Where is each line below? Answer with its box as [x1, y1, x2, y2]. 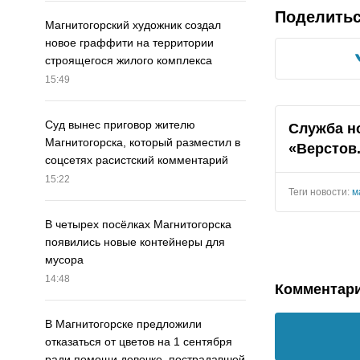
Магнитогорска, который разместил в [45, 136, 240, 149]
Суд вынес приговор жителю [45, 118, 195, 132]
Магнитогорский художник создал [45, 18, 221, 32]
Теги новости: [288, 186, 352, 198]
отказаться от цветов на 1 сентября [45, 335, 232, 349]
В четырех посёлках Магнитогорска [45, 218, 231, 231]
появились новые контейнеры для [45, 235, 225, 249]
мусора [45, 253, 84, 267]
